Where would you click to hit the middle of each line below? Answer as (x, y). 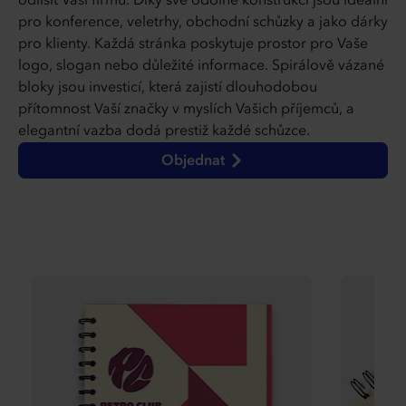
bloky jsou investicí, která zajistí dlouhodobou (168, 88)
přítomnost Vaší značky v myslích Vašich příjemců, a (186, 110)
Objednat (195, 162)
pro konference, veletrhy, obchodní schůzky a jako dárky (203, 23)
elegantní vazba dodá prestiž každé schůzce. (164, 132)
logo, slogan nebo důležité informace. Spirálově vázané (201, 67)
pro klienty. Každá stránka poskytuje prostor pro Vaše (193, 45)
